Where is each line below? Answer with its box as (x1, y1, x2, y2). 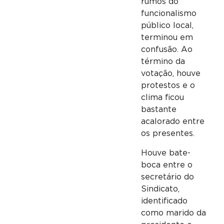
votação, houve (140, 69, 200, 78)
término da (140, 57, 185, 66)
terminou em (140, 33, 193, 42)
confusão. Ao (140, 45, 192, 54)
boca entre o (140, 160, 192, 169)
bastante (140, 105, 176, 114)
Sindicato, (140, 184, 179, 193)
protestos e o (140, 81, 195, 90)
